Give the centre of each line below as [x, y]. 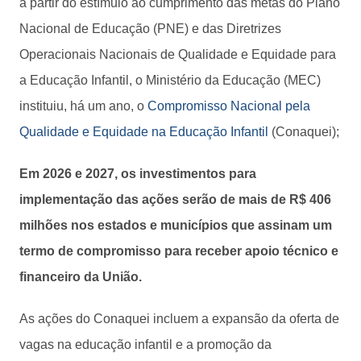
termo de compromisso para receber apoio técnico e [179, 251]
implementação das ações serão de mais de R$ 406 [175, 199]
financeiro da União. [81, 276]
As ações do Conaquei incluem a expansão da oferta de [179, 318]
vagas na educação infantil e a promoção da [145, 344]
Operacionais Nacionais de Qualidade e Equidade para [178, 54]
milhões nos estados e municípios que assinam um [176, 225]
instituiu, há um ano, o [83, 106]
